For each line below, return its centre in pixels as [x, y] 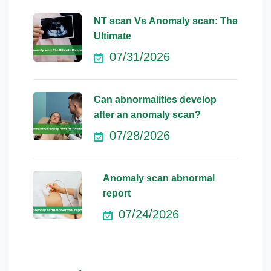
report [116, 194]
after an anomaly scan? [147, 115]
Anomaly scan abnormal [158, 178]
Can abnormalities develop [155, 100]
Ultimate [113, 36]
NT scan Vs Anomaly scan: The [166, 21]
